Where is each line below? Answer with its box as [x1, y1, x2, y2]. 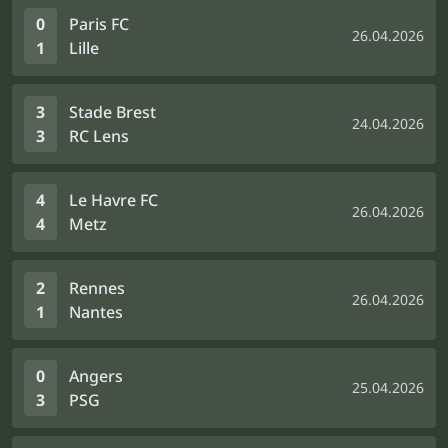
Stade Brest [69, 101, 156, 123]
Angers [69, 365, 123, 387]
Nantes [69, 301, 123, 323]
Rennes [69, 277, 125, 299]
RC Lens [69, 125, 129, 147]
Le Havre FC [69, 189, 158, 211]
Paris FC [69, 13, 129, 35]
